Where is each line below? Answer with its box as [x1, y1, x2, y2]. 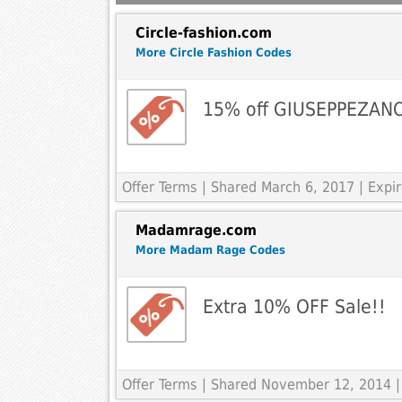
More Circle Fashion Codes [135, 46, 292, 60]
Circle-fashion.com [135, 24, 272, 42]
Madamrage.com [135, 222, 257, 240]
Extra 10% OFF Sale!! [202, 295, 386, 319]
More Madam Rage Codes [135, 243, 285, 258]
